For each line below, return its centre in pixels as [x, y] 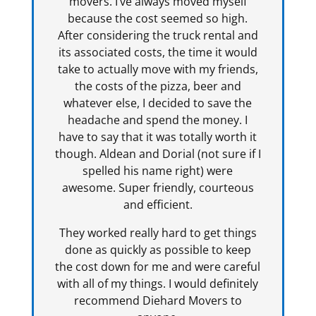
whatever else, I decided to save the [158, 103]
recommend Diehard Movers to [158, 301]
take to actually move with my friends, [158, 69]
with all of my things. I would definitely [158, 284]
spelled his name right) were [158, 171]
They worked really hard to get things [158, 233]
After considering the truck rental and [158, 36]
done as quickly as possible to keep [158, 250]
